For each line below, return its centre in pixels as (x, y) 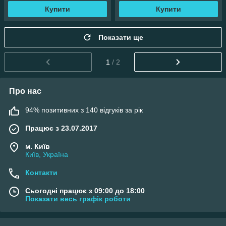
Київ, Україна (47, 154)
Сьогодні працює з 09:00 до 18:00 (85, 190)
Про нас (25, 91)
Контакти (41, 172)
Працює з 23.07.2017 (61, 128)
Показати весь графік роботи (78, 199)
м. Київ (38, 146)
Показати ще (121, 37)
